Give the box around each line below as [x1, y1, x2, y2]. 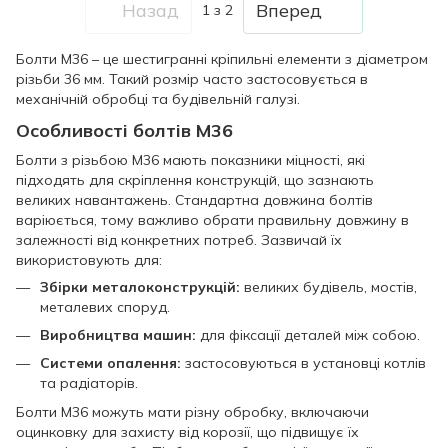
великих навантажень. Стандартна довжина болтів [16, 190, 373, 209]
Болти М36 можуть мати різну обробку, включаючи [16, 402, 369, 421]
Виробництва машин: [40, 325, 196, 344]
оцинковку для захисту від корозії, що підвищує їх [16, 422, 359, 441]
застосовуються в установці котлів [181, 354, 426, 373]
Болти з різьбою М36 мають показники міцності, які [16, 150, 365, 169]
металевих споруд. [40, 297, 170, 316]
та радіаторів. [40, 374, 138, 393]
